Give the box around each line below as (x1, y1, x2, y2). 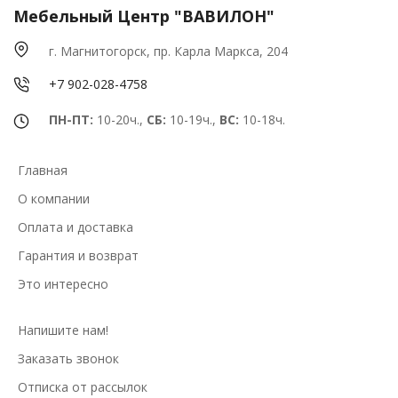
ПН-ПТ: (49, 110, 93, 128)
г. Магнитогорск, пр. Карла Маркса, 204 (49, 42, 288, 60)
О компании (18, 189, 90, 207)
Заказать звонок (18, 349, 119, 367)
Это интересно (18, 275, 108, 292)
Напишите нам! (18, 321, 108, 338)
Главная (18, 161, 68, 179)
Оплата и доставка (18, 218, 133, 235)
